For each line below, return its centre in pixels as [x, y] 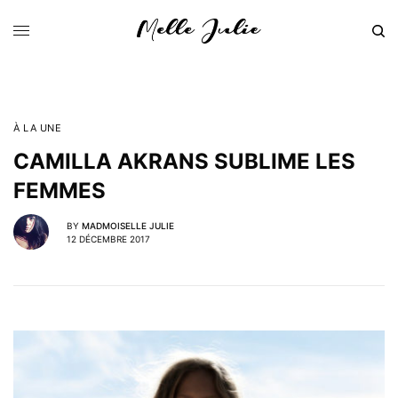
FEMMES [60, 191]
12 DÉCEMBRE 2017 [108, 239]
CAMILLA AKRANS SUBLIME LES [184, 161]
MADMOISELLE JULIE [128, 225]
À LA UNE [38, 128]
